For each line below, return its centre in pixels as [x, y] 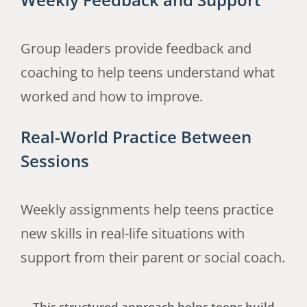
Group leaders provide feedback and [136, 48]
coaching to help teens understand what [147, 72]
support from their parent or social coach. [152, 257]
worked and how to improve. [111, 96]
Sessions [54, 161]
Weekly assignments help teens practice [147, 209]
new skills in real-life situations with [132, 233]
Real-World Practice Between [136, 137]
